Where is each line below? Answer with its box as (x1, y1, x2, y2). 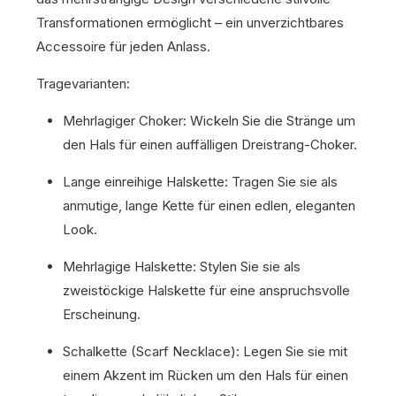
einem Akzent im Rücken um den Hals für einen (63, 367, 348, 384)
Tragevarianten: (36, 75, 130, 92)
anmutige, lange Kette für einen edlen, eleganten (63, 197, 355, 214)
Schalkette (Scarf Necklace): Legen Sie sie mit (63, 343, 347, 360)
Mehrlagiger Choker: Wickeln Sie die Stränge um (63, 112, 355, 129)
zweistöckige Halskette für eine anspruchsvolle (63, 282, 350, 299)
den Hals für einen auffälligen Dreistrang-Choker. (63, 136, 357, 153)
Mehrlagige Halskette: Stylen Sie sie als (63, 258, 301, 275)
